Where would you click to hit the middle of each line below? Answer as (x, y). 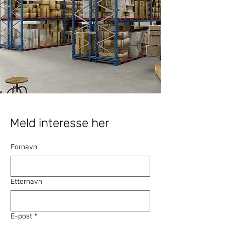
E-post (21, 216)
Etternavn (26, 182)
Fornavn (24, 147)
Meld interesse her (60, 123)
